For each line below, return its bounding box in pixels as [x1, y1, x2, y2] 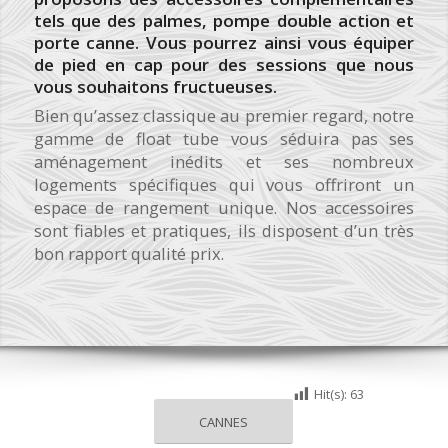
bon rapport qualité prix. [33, 242, 224, 265]
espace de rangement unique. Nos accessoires [33, 196, 415, 219]
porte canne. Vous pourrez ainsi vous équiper [33, 31, 415, 54]
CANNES [199, 413, 249, 431]
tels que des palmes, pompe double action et [33, 9, 415, 32]
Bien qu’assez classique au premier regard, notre [33, 104, 415, 127]
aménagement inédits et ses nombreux [33, 150, 415, 173]
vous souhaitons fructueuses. [33, 75, 277, 98]
